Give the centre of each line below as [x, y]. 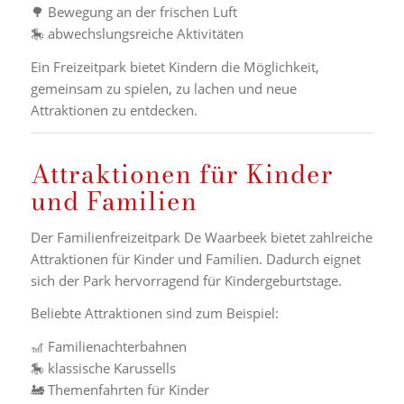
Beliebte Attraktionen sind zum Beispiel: [154, 313]
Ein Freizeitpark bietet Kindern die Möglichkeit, [174, 67]
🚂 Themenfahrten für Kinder [119, 390]
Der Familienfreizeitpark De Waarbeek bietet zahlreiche [201, 237]
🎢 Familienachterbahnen [108, 346]
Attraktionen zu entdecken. [114, 110]
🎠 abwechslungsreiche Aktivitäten [137, 34]
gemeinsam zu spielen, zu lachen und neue [163, 88]
